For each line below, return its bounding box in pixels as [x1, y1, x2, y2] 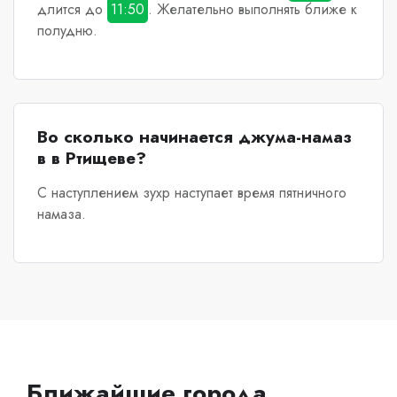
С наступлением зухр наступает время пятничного [36, 183, 346, 204]
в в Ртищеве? [36, 145, 146, 171]
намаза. [36, 204, 86, 225]
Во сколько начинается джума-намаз [36, 124, 352, 150]
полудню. [36, 20, 97, 42]
